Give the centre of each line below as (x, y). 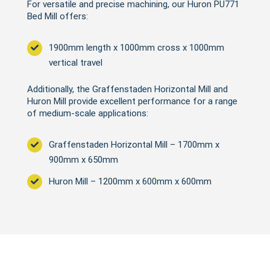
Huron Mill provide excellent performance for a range (132, 101)
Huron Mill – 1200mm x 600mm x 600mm (130, 181)
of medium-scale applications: (87, 113)
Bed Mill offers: (57, 16)
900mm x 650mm (83, 159)
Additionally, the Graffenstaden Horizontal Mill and (127, 89)
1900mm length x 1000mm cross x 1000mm (136, 48)
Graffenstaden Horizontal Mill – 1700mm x (134, 144)
